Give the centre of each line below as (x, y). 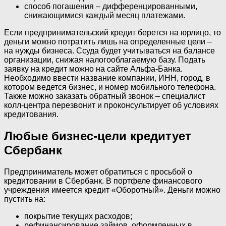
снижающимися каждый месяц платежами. (105, 16)
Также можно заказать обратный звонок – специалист (105, 96)
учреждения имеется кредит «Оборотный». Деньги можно (112, 190)
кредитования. (31, 115)
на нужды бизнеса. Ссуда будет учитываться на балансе (109, 51)
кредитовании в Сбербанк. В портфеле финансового (103, 181)
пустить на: (25, 199)
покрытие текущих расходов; (78, 216)
